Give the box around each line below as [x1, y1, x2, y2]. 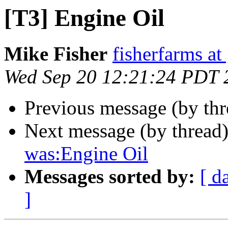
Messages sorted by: [24, 165, 195, 188]
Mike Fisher [4, 43, 107, 65]
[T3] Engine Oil [4, 5, 164, 31]
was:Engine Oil [24, 142, 148, 165]
